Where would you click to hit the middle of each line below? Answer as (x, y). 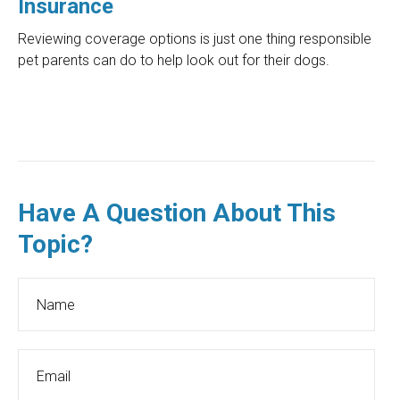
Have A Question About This (177, 213)
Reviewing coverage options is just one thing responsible (195, 39)
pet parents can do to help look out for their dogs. (174, 61)
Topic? (55, 245)
